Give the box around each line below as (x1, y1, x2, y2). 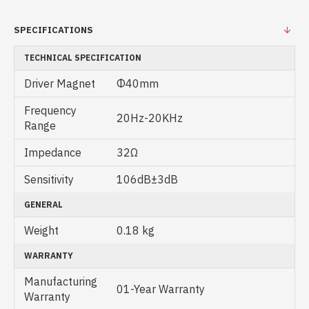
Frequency (24, 103, 77, 117)
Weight (24, 223, 59, 237)
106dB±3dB (117, 172, 178, 186)
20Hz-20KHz (117, 111, 183, 125)
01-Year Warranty (117, 282, 205, 296)
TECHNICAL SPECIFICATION (24, 52, 141, 63)
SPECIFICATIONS (14, 24, 93, 36)
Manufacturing (24, 275, 97, 288)
